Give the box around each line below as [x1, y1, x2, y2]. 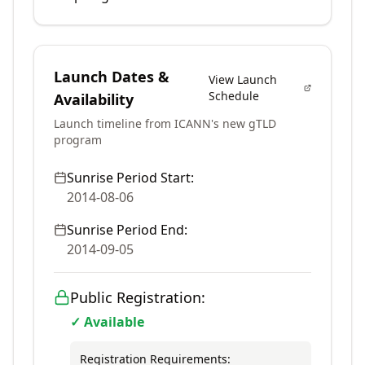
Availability [54, 90, 134, 109]
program [54, 132, 102, 147]
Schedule [209, 88, 260, 103]
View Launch [209, 72, 278, 87]
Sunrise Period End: [67, 221, 187, 239]
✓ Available [70, 313, 144, 331]
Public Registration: [70, 288, 205, 307]
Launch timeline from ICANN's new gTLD [54, 116, 276, 131]
